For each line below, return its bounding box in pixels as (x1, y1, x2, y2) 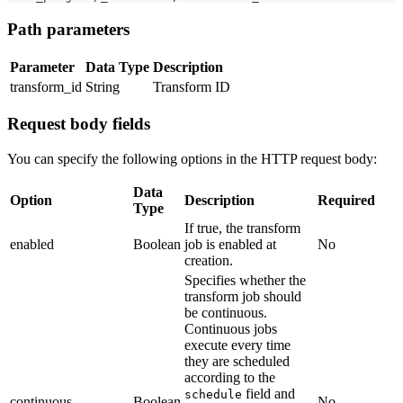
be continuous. (184, 305, 267, 321)
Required (318, 193, 375, 209)
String (85, 78, 120, 94)
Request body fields (7, 114, 150, 134)
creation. (184, 253, 233, 269)
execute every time (184, 337, 291, 354)
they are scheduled (184, 354, 290, 370)
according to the (184, 370, 275, 386)
